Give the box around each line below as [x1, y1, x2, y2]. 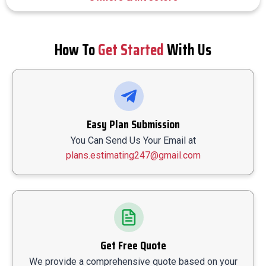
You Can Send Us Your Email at [70, 134, 196, 146]
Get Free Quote [100, 235, 166, 255]
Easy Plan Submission [86, 114, 180, 134]
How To [55, 37, 98, 62]
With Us [164, 37, 211, 62]
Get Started [98, 37, 164, 62]
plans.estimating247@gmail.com [65, 149, 201, 161]
